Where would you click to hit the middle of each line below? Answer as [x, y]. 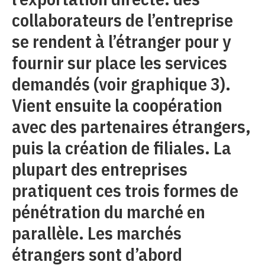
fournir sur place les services [119, 62]
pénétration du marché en [109, 211]
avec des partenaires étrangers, [131, 126]
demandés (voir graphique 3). [121, 84]
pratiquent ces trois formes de [125, 190]
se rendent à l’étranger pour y [121, 41]
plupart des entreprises [100, 169]
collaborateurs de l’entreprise [122, 20]
